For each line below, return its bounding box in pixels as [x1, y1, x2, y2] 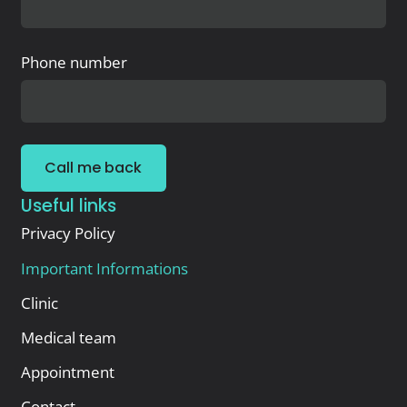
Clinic [20, 292, 58, 313]
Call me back [45, 157, 143, 179]
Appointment [20, 362, 114, 383]
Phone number [20, 52, 127, 74]
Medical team [20, 326, 116, 348]
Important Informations [20, 257, 188, 279]
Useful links [20, 194, 116, 219]
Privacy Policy [20, 223, 115, 244]
